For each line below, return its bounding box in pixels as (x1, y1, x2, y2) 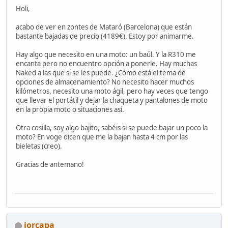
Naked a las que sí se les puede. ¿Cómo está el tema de (16, 68, 186, 77)
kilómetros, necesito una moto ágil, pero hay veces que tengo (16, 86, 208, 96)
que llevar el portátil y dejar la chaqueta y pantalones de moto (16, 95, 208, 105)
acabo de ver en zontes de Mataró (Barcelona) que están (16, 22, 192, 32)
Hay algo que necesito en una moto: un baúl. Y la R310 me (16, 49, 196, 59)
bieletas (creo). (16, 141, 62, 151)
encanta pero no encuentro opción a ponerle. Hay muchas (16, 59, 197, 68)
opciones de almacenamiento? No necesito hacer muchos (16, 77, 194, 87)
